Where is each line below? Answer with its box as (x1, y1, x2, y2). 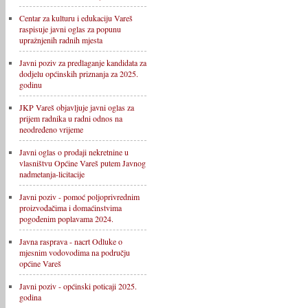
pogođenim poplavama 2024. (19, 213, 113, 224)
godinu (19, 79, 42, 90)
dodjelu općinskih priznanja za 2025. (19, 68, 138, 79)
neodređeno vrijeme (19, 124, 83, 135)
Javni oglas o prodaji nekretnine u (19, 146, 129, 157)
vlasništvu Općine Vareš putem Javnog (19, 157, 146, 168)
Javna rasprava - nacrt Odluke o (19, 236, 122, 247)
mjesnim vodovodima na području (19, 247, 130, 258)
